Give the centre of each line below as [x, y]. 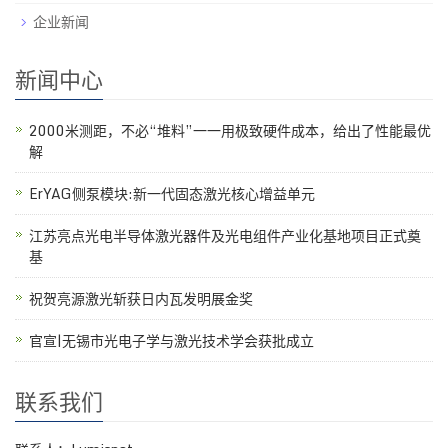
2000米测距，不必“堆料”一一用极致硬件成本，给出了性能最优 [230, 130]
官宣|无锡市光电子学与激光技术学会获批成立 [171, 340]
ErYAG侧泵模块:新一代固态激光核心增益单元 [172, 193]
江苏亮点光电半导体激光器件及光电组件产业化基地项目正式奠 [225, 235]
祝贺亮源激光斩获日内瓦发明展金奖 [141, 298]
